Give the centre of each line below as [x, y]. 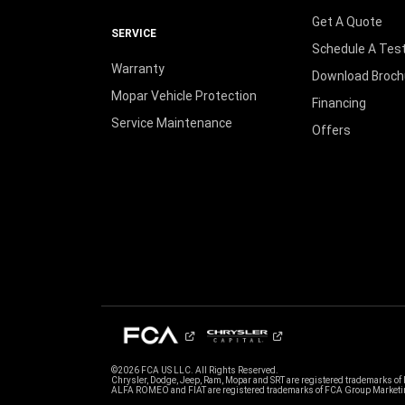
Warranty [137, 69]
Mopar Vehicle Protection [184, 96]
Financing [339, 104]
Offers [331, 131]
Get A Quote [347, 22]
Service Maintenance [171, 123]
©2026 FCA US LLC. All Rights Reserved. [194, 371]
